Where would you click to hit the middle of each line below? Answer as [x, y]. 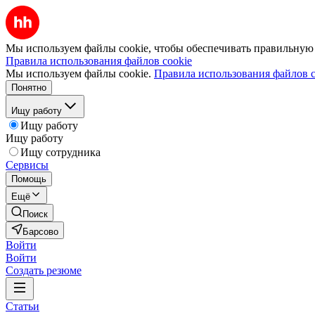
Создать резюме [44, 270]
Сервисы [27, 165]
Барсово [40, 232]
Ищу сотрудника [60, 152]
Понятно [29, 88]
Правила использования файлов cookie [99, 61]
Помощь [29, 179]
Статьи [22, 306]
